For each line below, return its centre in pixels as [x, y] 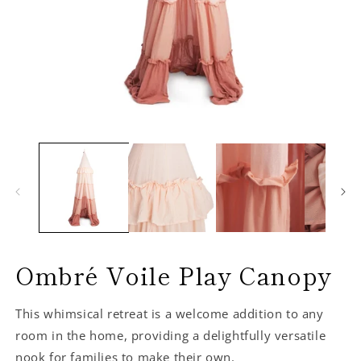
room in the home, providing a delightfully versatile [171, 335]
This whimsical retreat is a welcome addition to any [170, 313]
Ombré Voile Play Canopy [174, 274]
